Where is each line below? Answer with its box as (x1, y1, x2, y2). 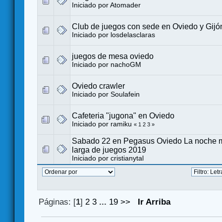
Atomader (110, 1, 141, 9)
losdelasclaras (111, 31, 155, 39)
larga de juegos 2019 (72, 145, 146, 154)
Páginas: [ (39, 197, 76, 207)
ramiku (111, 120, 132, 128)
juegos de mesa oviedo (72, 52, 154, 60)
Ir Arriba (138, 197, 171, 207)
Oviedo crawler (72, 81, 125, 90)
